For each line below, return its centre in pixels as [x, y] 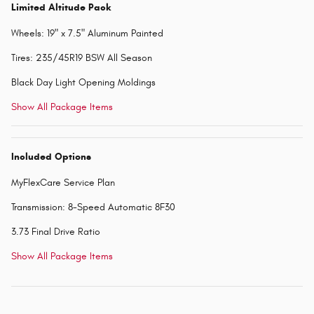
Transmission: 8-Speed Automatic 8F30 [93, 207]
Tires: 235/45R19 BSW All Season [82, 57]
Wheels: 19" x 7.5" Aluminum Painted [87, 33]
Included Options [51, 156]
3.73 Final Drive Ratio [56, 231]
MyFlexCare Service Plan [63, 182]
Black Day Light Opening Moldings [83, 82]
